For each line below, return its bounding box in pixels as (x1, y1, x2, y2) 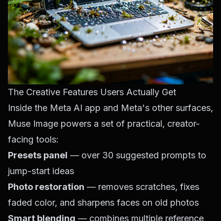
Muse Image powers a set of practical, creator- (8, 118, 200, 129)
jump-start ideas (8, 166, 74, 177)
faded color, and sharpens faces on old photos (8, 197, 199, 208)
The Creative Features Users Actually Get (8, 87, 176, 98)
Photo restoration (8, 182, 84, 192)
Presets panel (8, 150, 68, 161)
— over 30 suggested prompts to (68, 150, 206, 161)
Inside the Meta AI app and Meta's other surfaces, (8, 103, 213, 113)
